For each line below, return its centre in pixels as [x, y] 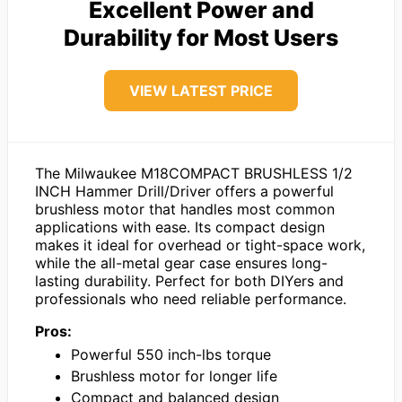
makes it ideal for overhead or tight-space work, [200, 245]
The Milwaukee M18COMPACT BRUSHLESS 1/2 [194, 173]
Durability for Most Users [201, 37]
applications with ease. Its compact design [180, 227]
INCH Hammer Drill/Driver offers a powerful [184, 191]
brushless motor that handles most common [185, 209]
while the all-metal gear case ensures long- [181, 262]
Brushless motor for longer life [174, 376]
